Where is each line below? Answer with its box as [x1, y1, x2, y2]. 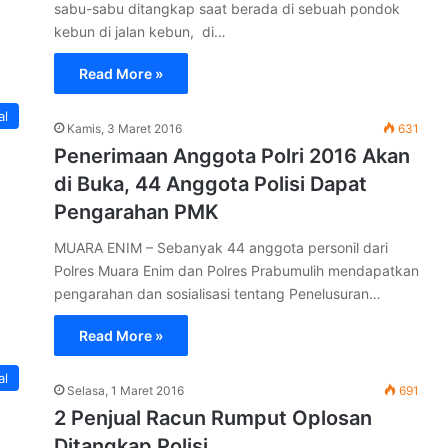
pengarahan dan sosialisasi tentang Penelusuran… [54, 285, 381, 302]
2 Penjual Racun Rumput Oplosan [54, 406, 372, 430]
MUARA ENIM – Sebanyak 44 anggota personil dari [54, 239, 388, 256]
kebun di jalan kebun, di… [54, 23, 226, 40]
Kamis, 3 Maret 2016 [67, 121, 182, 136]
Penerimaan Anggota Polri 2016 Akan [54, 144, 410, 168]
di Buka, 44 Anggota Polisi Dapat [54, 172, 367, 196]
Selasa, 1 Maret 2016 [67, 383, 184, 398]
